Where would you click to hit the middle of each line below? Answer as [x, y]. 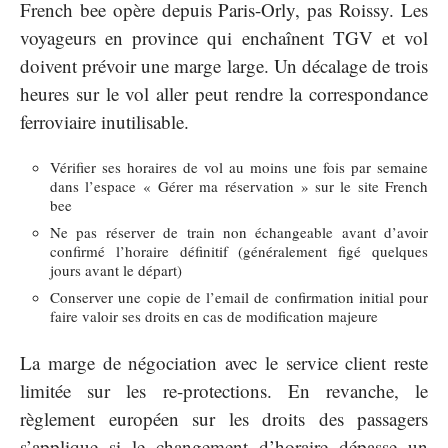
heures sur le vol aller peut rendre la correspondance [224, 93]
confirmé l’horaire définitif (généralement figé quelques [239, 251]
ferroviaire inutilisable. [104, 121]
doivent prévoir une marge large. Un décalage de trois [224, 65]
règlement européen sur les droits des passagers [224, 418]
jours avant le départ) [116, 270]
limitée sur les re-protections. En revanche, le [224, 390]
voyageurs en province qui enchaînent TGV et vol [224, 37]
